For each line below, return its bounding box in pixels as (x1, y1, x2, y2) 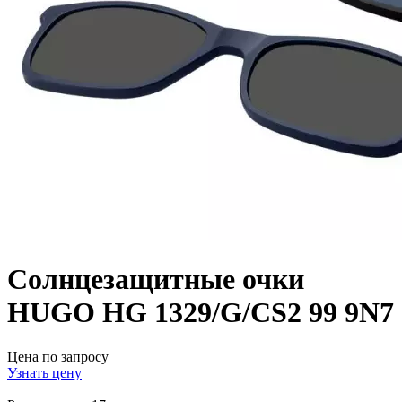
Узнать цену (7, 364, 82, 380)
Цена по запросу (7, 348, 109, 364)
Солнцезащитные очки (7, 263, 304, 296)
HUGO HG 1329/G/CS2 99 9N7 (7, 296, 394, 329)
